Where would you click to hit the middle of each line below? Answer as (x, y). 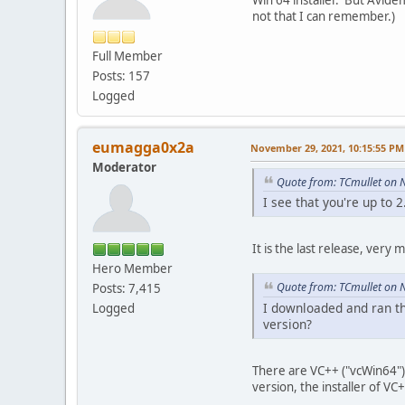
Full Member (127, 56)
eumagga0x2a (143, 147)
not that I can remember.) (324, 16)
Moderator (124, 167)
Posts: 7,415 (127, 288)
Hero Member (132, 268)
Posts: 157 (121, 75)
